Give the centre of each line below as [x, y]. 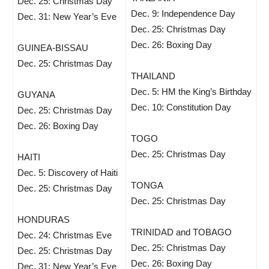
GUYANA [36, 95]
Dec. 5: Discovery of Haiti [68, 173]
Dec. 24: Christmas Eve [65, 235]
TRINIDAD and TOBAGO [181, 232]
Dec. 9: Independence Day [183, 14]
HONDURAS [44, 219]
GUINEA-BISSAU [53, 48]
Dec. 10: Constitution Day [181, 107]
